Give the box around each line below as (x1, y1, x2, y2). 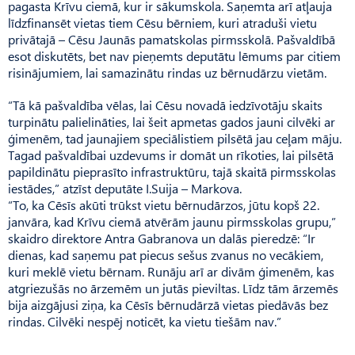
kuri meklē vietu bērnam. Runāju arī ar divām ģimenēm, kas (8, 263, 334, 281)
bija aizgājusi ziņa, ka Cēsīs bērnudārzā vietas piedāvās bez (8, 296, 328, 314)
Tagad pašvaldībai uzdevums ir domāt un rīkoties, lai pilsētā (8, 147, 334, 164)
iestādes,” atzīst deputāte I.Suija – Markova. (8, 180, 242, 197)
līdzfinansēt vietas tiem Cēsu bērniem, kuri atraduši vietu (8, 14, 317, 32)
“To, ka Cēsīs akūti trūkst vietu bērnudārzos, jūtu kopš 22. (8, 197, 319, 214)
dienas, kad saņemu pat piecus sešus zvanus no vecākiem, (8, 246, 323, 264)
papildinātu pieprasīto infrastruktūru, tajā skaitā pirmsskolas (8, 163, 336, 181)
